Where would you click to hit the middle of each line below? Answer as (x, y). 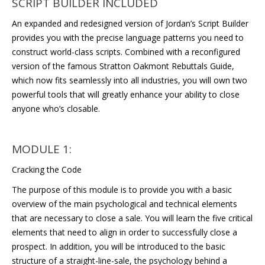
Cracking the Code (47, 169)
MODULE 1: (42, 149)
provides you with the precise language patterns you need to (128, 38)
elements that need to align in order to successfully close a (125, 232)
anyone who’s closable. (56, 109)
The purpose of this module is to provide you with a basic (122, 190)
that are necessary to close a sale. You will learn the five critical (132, 218)
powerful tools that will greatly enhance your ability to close (126, 94)
